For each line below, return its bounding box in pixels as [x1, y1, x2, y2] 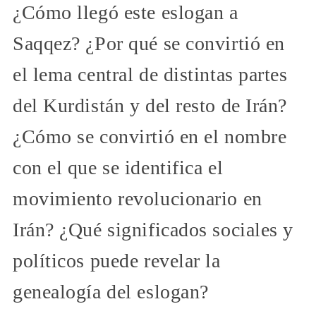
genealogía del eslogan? [13, 280, 209, 303]
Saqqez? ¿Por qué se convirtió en [13, 32, 285, 54]
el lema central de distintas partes [13, 63, 288, 85]
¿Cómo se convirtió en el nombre [13, 125, 287, 147]
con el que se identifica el [13, 156, 224, 178]
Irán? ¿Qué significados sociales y [13, 218, 294, 241]
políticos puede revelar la [13, 249, 221, 272]
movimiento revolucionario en [13, 187, 262, 209]
